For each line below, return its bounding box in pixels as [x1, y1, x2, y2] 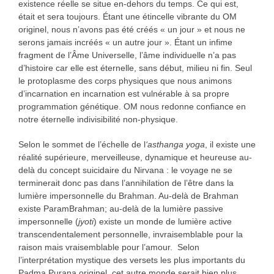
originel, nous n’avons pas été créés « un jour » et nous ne [18, 24, 245, 35]
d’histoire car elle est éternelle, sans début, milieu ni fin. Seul [18, 63, 252, 73]
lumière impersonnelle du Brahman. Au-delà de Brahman [18, 191, 239, 201]
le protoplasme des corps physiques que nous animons [18, 76, 232, 86]
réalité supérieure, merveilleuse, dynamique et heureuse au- [18, 152, 252, 163]
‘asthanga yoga [145, 139, 205, 150]
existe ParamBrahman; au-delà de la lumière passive [18, 204, 223, 214]
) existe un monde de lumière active [93, 217, 232, 227]
